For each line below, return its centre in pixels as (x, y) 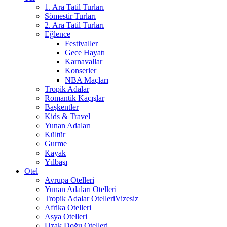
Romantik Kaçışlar (74, 98)
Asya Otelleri (66, 217)
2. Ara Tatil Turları (74, 25)
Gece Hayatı (85, 53)
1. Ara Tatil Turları (74, 7)
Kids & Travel (67, 117)
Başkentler (62, 107)
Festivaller (81, 44)
